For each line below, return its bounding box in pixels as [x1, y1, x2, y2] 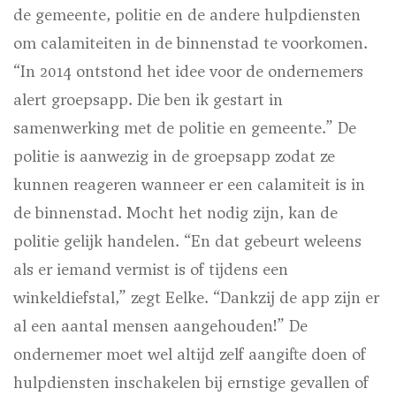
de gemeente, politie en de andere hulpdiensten [13, 4, 361, 27]
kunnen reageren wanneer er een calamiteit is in [13, 173, 365, 196]
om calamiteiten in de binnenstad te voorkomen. [13, 32, 368, 55]
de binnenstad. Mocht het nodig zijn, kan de [13, 202, 338, 225]
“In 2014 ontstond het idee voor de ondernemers [13, 60, 363, 83]
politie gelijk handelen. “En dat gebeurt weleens [13, 230, 362, 253]
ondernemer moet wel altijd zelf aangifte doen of [13, 343, 366, 366]
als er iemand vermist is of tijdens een [13, 258, 288, 281]
